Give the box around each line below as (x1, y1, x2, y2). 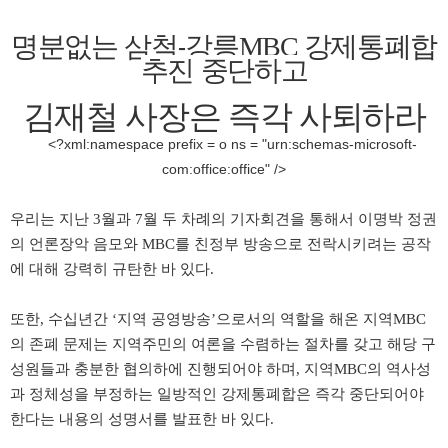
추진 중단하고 (140, 54, 308, 86)
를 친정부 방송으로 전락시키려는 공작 (175, 235, 431, 252)
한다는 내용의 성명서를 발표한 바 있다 (10, 410, 270, 427)
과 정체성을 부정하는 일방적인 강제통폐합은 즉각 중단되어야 (10, 385, 424, 402)
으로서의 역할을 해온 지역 (216, 310, 393, 327)
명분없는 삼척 (11, 30, 178, 62)
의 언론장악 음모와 (10, 235, 142, 252)
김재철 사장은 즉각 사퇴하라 (22, 97, 426, 135)
